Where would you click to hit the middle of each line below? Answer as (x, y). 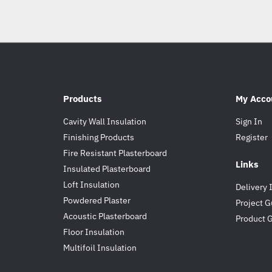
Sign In (249, 121)
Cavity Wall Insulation (105, 121)
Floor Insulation (94, 232)
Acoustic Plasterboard (105, 216)
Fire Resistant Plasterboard (115, 153)
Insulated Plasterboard (107, 169)
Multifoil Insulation (100, 248)
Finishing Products (99, 137)
